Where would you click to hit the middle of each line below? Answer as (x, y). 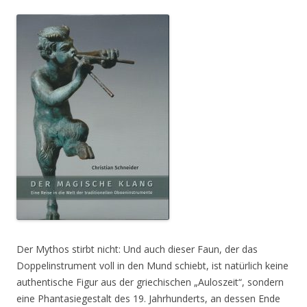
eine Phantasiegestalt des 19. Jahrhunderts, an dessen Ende (148, 298)
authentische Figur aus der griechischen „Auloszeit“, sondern (150, 282)
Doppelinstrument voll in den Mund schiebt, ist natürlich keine (152, 266)
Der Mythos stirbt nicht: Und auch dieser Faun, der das (137, 249)
